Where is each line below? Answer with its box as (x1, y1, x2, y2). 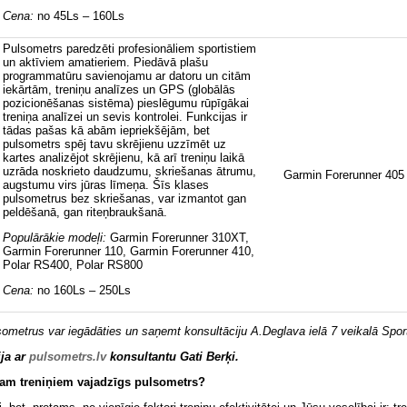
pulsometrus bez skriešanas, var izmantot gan (3, 192, 246, 206)
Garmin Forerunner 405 (283, 168, 404, 183)
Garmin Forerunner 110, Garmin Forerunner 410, (3, 244, 254, 259)
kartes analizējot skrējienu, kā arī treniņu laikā (3, 151, 244, 165)
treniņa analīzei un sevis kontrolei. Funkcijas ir (3, 110, 247, 124)
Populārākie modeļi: (3, 231, 110, 245)
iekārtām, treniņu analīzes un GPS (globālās (3, 83, 235, 97)
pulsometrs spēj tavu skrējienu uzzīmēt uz (3, 137, 226, 152)
